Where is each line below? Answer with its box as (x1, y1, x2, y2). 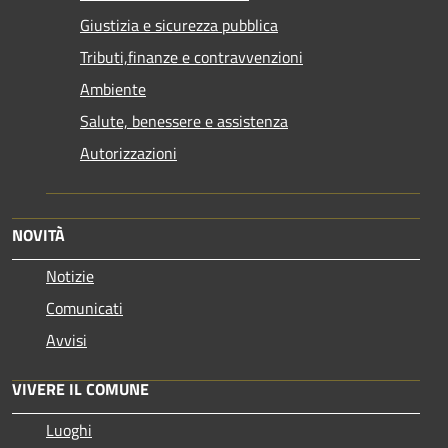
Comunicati (46, 295, 123, 320)
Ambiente (80, 76, 146, 101)
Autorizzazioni (80, 140, 177, 165)
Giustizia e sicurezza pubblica (80, 12, 278, 37)
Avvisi (46, 327, 87, 352)
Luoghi (46, 417, 92, 442)
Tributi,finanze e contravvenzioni (80, 44, 303, 69)
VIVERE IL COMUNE (12, 376, 149, 401)
